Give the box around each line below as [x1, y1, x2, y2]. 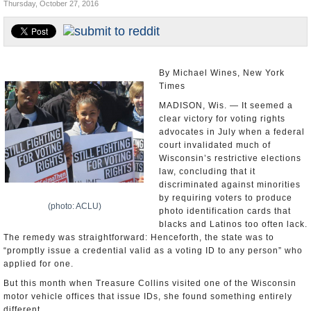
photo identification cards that [159, 206, 291, 216]
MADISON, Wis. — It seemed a [159, 101, 293, 110]
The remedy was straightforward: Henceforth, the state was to [3, 233, 274, 242]
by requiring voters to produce [159, 193, 292, 203]
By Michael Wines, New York [159, 68, 285, 78]
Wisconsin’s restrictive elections [159, 153, 301, 163]
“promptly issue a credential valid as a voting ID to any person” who [3, 246, 303, 255]
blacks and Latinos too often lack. [159, 219, 308, 229]
